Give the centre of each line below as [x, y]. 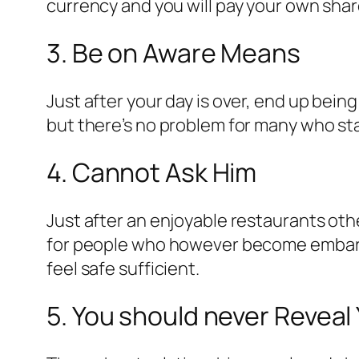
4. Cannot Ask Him [152, 173]
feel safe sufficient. [123, 268]
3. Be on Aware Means [173, 53]
